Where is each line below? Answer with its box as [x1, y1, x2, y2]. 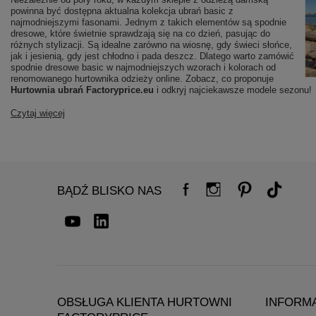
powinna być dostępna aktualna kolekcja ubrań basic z [11, 5, 233, 16]
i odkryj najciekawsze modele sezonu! [154, 84, 312, 95]
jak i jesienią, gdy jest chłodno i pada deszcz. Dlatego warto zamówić [11, 50, 294, 61]
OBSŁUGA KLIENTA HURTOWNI [56, 295, 232, 309]
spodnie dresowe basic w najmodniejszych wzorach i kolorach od [11, 61, 276, 73]
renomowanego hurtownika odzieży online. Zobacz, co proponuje [11, 73, 274, 84]
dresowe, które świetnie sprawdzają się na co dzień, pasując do [11, 28, 270, 39]
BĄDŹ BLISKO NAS [57, 183, 162, 197]
